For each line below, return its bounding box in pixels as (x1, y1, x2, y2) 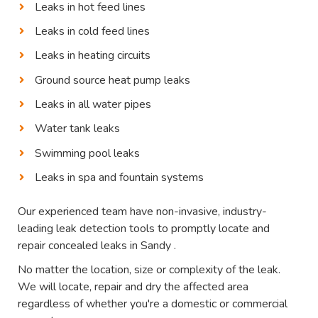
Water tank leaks (35, 121, 121, 137)
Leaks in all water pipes (35, 97, 152, 113)
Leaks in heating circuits (35, 48, 151, 64)
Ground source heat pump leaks (35, 72, 191, 88)
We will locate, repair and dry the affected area (18, 279, 249, 295)
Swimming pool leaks (35, 145, 141, 161)
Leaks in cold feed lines (35, 23, 150, 39)
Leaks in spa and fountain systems (35, 170, 204, 186)
